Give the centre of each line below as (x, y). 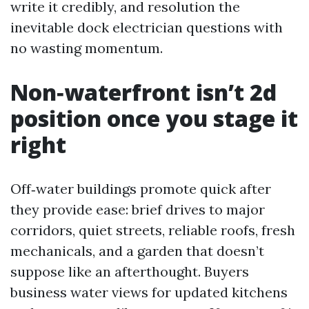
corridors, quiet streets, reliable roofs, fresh (153, 230)
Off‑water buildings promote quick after (141, 189)
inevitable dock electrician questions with (147, 27)
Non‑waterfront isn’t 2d (143, 92)
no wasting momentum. (87, 48)
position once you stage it (154, 118)
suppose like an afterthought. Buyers (130, 271)
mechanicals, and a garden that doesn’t (137, 251)
